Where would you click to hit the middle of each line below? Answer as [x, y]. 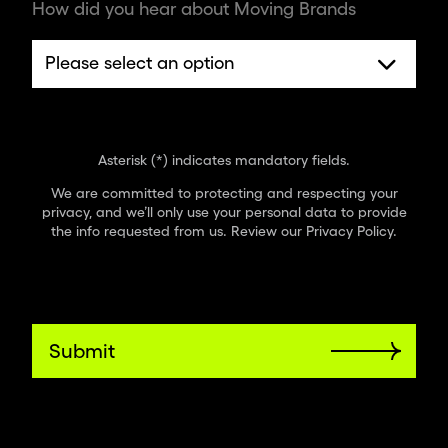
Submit [81, 350]
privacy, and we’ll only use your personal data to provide [224, 211]
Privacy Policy [349, 230]
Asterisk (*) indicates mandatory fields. [224, 159]
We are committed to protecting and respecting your [224, 192]
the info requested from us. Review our [178, 230]
